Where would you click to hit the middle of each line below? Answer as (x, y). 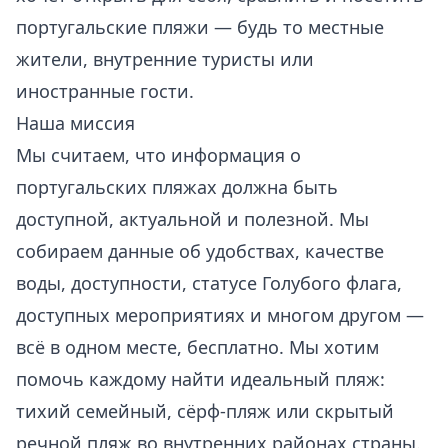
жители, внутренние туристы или (165, 59)
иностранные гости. (105, 91)
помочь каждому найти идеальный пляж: (200, 379)
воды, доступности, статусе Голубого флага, (209, 283)
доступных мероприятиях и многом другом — (220, 315)
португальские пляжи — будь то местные (200, 27)
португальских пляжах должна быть (177, 187)
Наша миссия (75, 123)
